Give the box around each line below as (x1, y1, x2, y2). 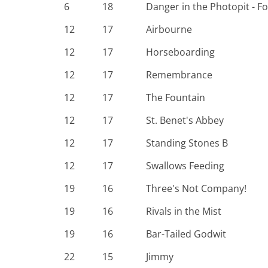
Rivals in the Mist (146, 205, 221, 218)
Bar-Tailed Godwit (146, 227, 226, 240)
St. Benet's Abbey (146, 114, 224, 127)
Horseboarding (146, 45, 215, 59)
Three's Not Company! (146, 182, 246, 195)
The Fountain (146, 91, 205, 104)
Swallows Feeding (146, 159, 224, 172)
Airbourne (146, 23, 192, 36)
